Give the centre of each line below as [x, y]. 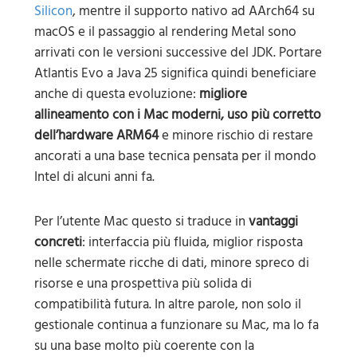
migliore [223, 94]
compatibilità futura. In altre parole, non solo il [167, 305]
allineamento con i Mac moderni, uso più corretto [177, 115]
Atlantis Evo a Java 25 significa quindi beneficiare [175, 74]
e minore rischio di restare [235, 136]
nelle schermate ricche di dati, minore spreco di [171, 263]
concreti [58, 243]
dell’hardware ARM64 [96, 136]
